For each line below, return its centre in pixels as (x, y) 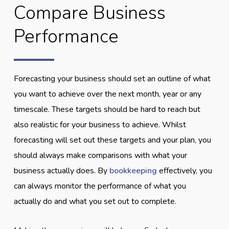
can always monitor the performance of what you (100, 186)
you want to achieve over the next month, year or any (108, 94)
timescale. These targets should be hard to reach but (107, 109)
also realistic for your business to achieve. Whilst (100, 124)
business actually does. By (62, 170)
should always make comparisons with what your (101, 155)
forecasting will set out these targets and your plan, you (113, 140)
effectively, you (185, 170)
